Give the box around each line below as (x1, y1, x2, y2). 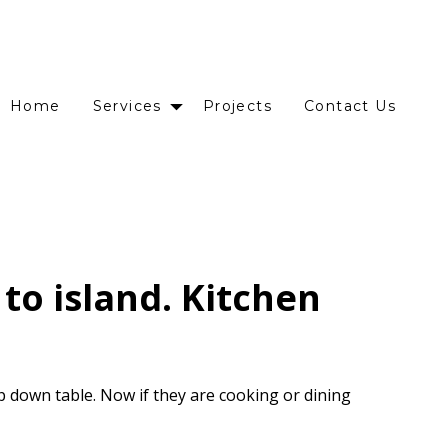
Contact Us (304, 97, 396, 115)
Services (92, 97, 162, 115)
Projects (202, 97, 272, 115)
